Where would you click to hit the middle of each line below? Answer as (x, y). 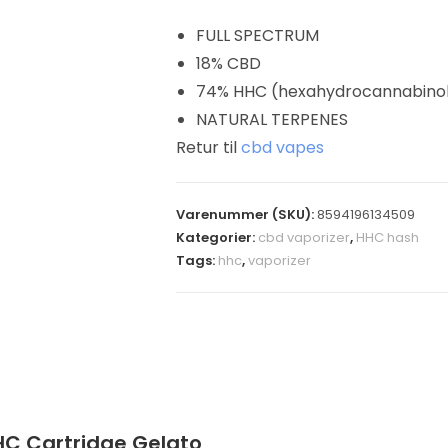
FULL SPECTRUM (257, 35)
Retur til (208, 147)
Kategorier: (216, 237)
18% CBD (228, 63)
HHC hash (387, 237)
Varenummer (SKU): (246, 214)
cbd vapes (282, 147)
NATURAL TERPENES (271, 119)
